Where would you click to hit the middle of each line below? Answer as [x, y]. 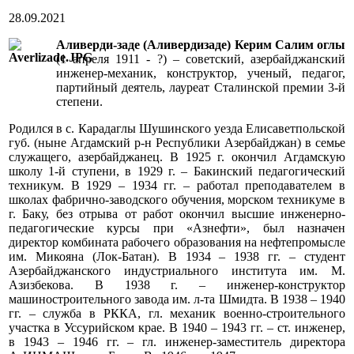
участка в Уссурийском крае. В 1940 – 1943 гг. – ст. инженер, [177, 328]
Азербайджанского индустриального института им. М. [177, 271]
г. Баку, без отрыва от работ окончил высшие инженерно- [177, 214]
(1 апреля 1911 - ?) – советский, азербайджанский [201, 59]
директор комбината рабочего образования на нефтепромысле [177, 243]
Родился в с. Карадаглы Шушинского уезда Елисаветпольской [177, 129]
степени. [79, 102]
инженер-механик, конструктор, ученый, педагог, [201, 73]
